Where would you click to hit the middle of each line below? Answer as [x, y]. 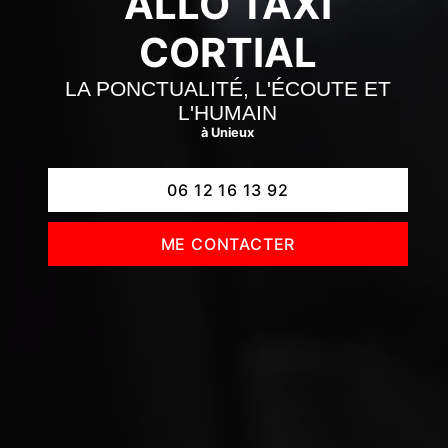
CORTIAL [227, 53]
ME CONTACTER [228, 243]
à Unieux [228, 133]
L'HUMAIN [228, 113]
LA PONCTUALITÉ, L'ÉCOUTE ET [227, 89]
